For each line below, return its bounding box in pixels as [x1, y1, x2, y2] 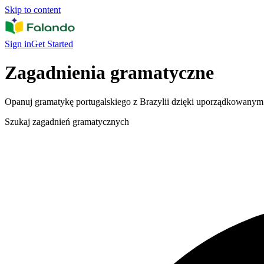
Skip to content [5, 5, 61, 15]
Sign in [5, 39, 31, 49]
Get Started [31, 39, 73, 49]
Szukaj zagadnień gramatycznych [5, 116, 129, 127]
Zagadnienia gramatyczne [5, 62, 214, 84]
